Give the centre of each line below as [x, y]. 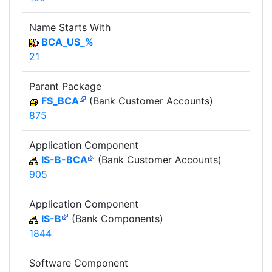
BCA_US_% [67, 42]
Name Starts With [70, 28]
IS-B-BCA [64, 160]
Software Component [79, 263]
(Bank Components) [116, 219]
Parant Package [65, 87]
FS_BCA [60, 101]
